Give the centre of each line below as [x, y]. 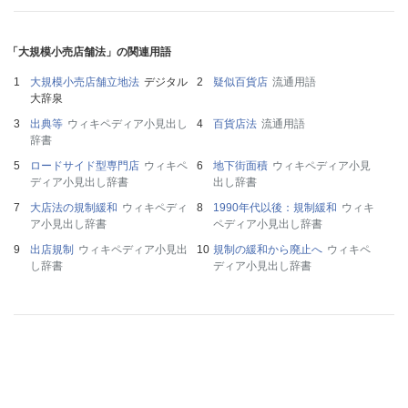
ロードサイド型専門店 [85, 166]
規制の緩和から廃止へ [267, 250]
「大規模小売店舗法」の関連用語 [89, 52]
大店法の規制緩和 [74, 208]
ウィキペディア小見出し [127, 124]
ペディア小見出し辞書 [267, 224]
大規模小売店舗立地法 [85, 82]
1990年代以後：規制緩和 [275, 208]
